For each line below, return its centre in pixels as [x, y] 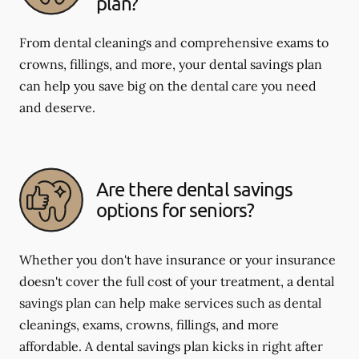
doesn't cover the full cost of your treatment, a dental [177, 281]
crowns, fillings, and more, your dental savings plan [171, 64]
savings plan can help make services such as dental [170, 303]
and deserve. [57, 107]
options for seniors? [175, 210]
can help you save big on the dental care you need [168, 85]
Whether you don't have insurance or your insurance [177, 259]
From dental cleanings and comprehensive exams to [174, 42]
